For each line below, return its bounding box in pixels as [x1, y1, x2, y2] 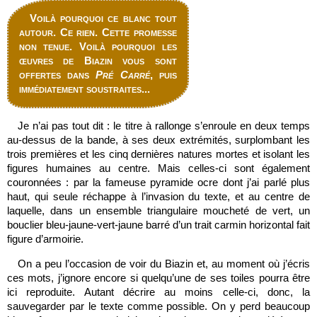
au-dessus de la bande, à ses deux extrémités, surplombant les [7, 134, 310, 146]
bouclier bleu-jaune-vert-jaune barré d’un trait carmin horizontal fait [7, 219, 310, 231]
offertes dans [19, 69, 96, 81]
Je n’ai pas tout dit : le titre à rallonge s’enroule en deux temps [18, 120, 310, 132]
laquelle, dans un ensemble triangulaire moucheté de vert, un [7, 204, 310, 217]
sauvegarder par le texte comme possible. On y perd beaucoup [7, 300, 310, 312]
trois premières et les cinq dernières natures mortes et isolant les [7, 148, 310, 160]
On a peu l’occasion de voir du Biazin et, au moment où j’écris [18, 258, 310, 270]
